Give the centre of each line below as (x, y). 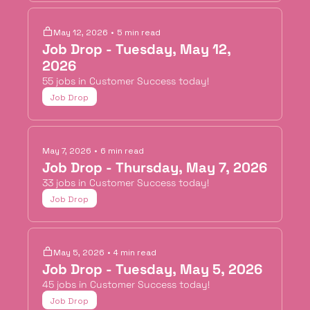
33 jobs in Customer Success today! (126, 183)
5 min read (139, 33)
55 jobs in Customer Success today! (126, 81)
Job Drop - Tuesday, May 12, (137, 49)
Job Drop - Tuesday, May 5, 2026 (152, 269)
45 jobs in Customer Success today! (126, 284)
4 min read (135, 253)
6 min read (122, 151)
